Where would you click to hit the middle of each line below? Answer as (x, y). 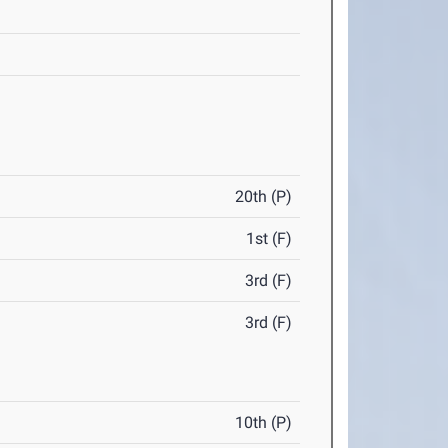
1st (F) (269, 239)
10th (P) (264, 423)
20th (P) (264, 197)
